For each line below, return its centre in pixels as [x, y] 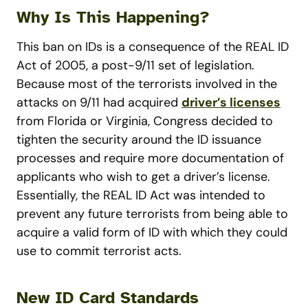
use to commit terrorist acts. [99, 251]
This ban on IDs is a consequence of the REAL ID [153, 47]
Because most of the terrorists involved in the [147, 84]
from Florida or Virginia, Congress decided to [145, 121]
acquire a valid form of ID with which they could [152, 233]
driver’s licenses [231, 103]
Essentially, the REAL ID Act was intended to [141, 196]
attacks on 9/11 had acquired [99, 103]
